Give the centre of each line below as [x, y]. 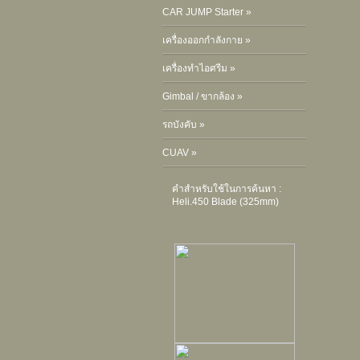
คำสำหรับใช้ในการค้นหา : [227, 189]
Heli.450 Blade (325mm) [225, 202]
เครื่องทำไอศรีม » [200, 68]
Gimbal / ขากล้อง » [204, 96]
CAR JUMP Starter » [208, 12]
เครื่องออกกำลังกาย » [208, 40]
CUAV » [181, 153]
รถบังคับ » [185, 125]
